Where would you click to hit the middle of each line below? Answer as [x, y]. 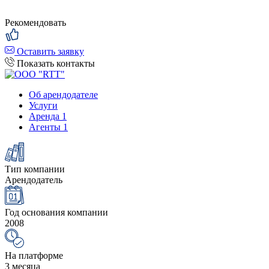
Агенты [45, 127]
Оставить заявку [50, 51]
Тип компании [35, 169]
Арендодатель [34, 180]
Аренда [44, 116]
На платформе [34, 255]
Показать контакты [56, 63]
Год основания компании [56, 212]
